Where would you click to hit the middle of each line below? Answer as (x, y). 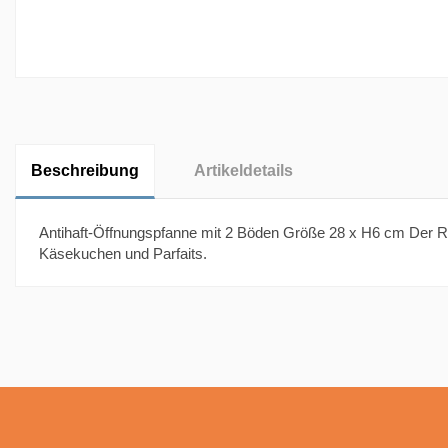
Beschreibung (85, 171)
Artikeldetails (243, 171)
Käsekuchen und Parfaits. (122, 253)
